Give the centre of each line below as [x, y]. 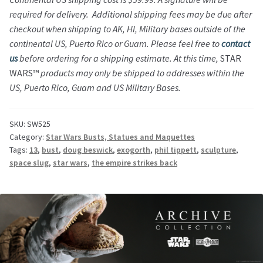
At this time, [196, 58]
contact [236, 44]
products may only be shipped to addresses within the [141, 73]
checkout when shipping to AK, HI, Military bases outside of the [127, 29]
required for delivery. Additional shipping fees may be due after [131, 14]
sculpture [218, 149]
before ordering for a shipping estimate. [96, 58]
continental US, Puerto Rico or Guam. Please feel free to [115, 44]
